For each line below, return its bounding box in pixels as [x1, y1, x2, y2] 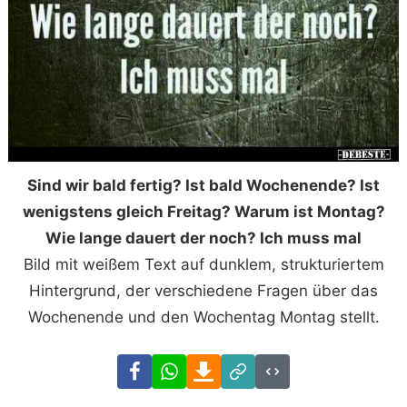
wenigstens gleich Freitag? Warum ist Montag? [22, 202, 385, 221]
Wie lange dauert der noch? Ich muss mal [45, 228, 362, 247]
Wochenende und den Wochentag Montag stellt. [27, 307, 380, 326]
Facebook [151, 356, 223, 375]
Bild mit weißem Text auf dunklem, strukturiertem [23, 254, 384, 273]
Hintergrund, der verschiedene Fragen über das [29, 281, 378, 300]
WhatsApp [185, 356, 261, 375]
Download [220, 356, 293, 375]
